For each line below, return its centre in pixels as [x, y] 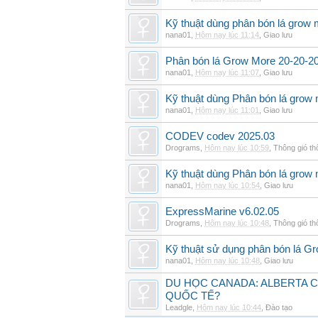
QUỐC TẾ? [193, 296]
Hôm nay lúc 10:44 [229, 307]
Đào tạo [279, 307]
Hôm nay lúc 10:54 [227, 185]
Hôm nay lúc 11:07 [227, 72]
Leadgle [179, 307]
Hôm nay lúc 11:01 [227, 110]
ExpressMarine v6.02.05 [222, 212]
